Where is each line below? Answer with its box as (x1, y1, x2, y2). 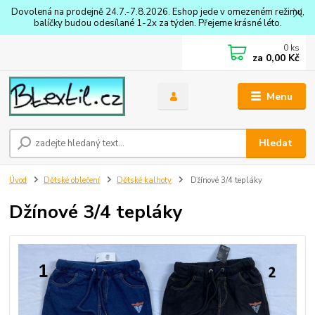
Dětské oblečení (44, 174, 100, 186)
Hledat (259, 136, 293, 150)
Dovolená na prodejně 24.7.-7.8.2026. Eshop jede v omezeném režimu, (11, 5, 304, 18)
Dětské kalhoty (116, 174, 172, 186)
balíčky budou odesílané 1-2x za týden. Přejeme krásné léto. (33, 16, 282, 30)
